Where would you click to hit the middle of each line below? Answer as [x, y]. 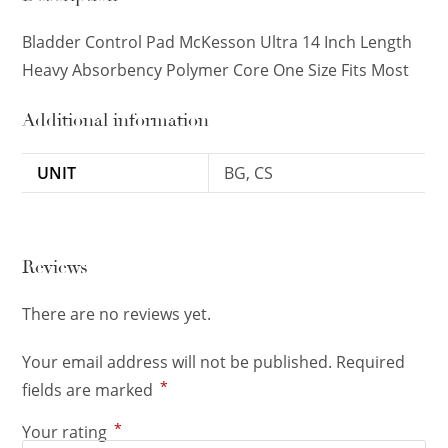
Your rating [67, 432]
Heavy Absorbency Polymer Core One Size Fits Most [216, 70]
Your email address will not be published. [177, 362]
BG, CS [249, 173]
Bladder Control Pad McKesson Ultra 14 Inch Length [217, 42]
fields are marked [90, 390]
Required [371, 362]
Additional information [116, 120]
